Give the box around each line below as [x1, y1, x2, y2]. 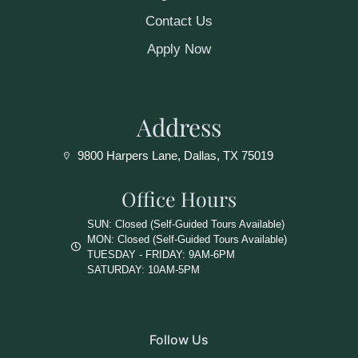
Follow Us [149, 331, 209, 348]
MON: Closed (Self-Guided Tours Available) [87, 233, 287, 245]
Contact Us [145, 13, 213, 29]
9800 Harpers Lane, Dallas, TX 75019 [78, 148, 273, 162]
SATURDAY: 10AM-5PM [87, 263, 200, 276]
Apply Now [147, 41, 211, 57]
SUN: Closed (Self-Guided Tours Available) [87, 217, 284, 230]
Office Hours [121, 185, 237, 212]
